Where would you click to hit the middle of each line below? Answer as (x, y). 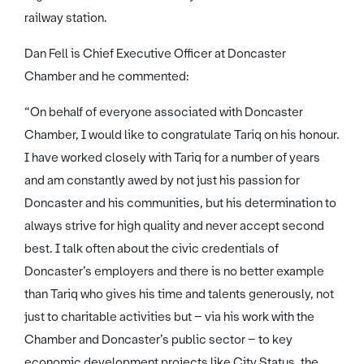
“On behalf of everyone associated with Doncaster (164, 112)
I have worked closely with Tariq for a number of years (172, 157)
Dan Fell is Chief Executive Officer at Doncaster (155, 53)
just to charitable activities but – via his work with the (169, 316)
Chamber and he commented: (107, 76)
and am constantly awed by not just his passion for (162, 180)
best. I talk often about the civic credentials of (152, 248)
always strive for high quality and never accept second (174, 225)
